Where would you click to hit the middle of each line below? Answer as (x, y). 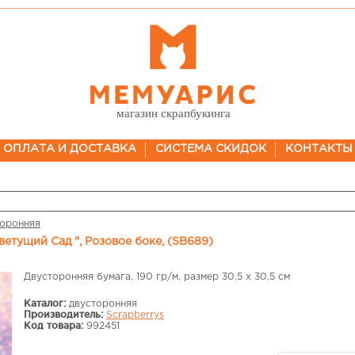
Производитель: (63, 314)
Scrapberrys (135, 315)
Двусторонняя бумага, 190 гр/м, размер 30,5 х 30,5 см (157, 277)
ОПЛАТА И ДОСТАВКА (69, 149)
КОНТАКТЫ (319, 149)
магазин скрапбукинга (173, 113)
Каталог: (45, 303)
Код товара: (53, 325)
